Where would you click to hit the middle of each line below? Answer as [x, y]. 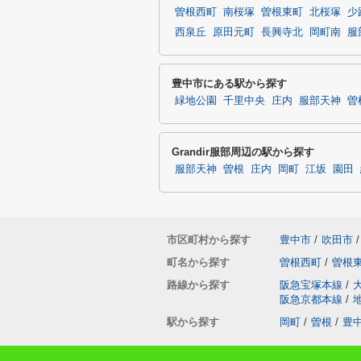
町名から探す [198, 262]
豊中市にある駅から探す [229, 83]
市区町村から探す [209, 240]
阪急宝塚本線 [311, 285]
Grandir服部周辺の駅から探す [243, 152]
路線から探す [198, 285]
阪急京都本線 [311, 299]
